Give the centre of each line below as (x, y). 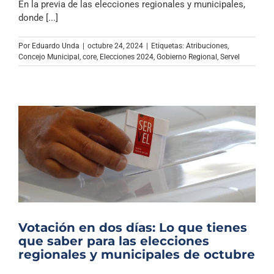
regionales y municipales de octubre (137, 254)
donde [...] (38, 17)
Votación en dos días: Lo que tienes (133, 227)
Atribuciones (207, 46)
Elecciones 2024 (127, 57)
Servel (230, 57)
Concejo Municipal (49, 57)
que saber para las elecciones (114, 241)
